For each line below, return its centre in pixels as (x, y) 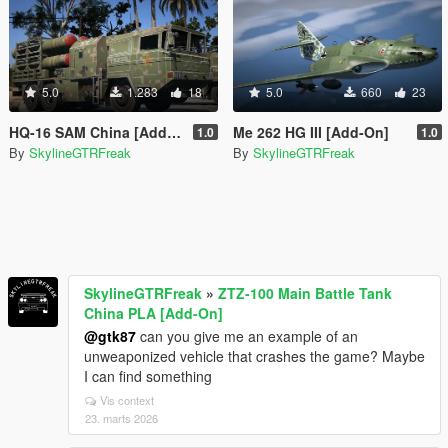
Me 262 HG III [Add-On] (311, 131)
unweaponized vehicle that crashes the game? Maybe (254, 355)
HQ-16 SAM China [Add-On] (88, 131)
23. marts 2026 (121, 417)
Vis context (127, 399)
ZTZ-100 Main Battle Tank (305, 292)
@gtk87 (110, 335)
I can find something (148, 375)
